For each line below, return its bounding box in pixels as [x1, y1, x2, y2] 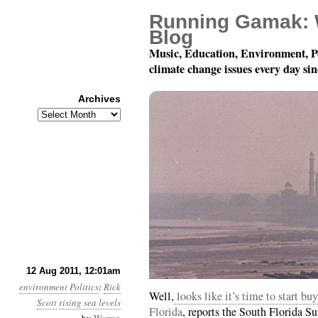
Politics [70, 280, 99, 293]
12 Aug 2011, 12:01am [26, 265, 121, 276]
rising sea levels [59, 296, 121, 309]
